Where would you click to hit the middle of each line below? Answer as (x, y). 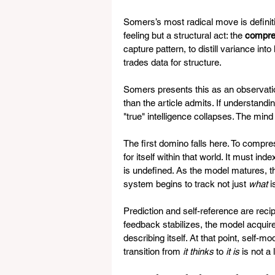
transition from (153, 251)
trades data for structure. (172, 62)
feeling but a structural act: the (184, 35)
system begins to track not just (186, 184)
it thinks (198, 251)
